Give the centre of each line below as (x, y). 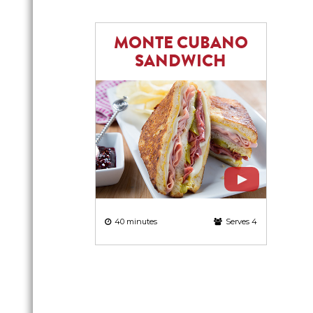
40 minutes (136, 222)
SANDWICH (181, 61)
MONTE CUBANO (181, 43)
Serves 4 (241, 222)
